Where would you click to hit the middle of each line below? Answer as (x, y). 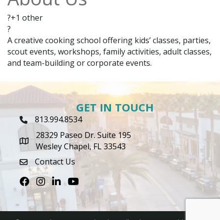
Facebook (37, 182)
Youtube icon (92, 182)
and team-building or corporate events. (80, 63)
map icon (36, 142)
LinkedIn (68, 182)
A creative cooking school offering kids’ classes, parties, (109, 41)
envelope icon (45, 163)
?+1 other (25, 18)
